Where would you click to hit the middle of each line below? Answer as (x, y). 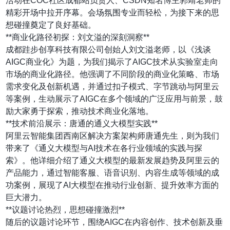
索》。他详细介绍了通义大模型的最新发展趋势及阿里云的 (113, 160)
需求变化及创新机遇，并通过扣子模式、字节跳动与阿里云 (113, 86)
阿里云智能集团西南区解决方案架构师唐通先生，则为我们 (113, 136)
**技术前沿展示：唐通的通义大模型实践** (82, 123)
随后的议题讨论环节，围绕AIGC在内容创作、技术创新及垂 (114, 222)
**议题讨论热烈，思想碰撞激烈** (65, 209)
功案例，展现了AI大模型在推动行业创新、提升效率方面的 (112, 185)
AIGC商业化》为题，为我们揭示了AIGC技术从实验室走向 (112, 62)
